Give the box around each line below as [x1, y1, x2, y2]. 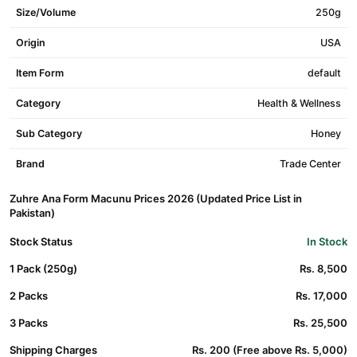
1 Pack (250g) [10, 262, 77, 275]
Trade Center [280, 158, 341, 170]
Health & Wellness [257, 97, 341, 109]
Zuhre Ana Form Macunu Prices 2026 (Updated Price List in [10, 192, 302, 205]
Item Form [16, 67, 64, 79]
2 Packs [10, 289, 48, 302]
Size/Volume [16, 6, 76, 18]
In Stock [307, 235, 347, 248]
